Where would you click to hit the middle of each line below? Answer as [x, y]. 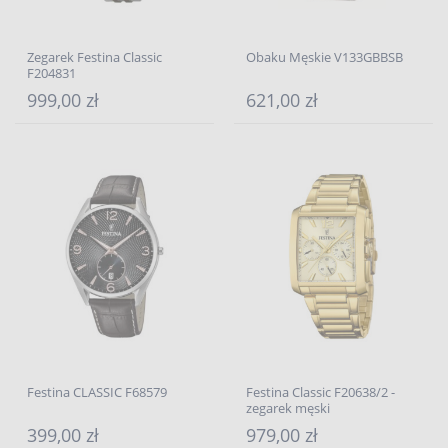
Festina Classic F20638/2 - [320, 392]
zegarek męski [288, 408]
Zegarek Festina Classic [94, 57]
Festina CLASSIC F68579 [97, 392]
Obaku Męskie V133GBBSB [324, 57]
